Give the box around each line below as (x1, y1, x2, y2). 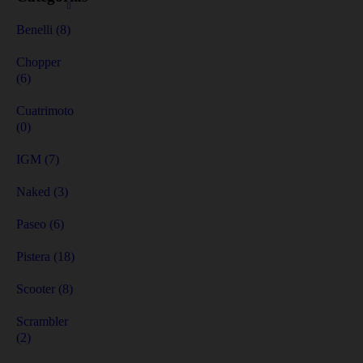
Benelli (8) (16, 23, 70, 36)
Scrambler (16, 314, 68, 328)
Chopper (16, 55, 61, 69)
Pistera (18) (16, 250, 75, 263)
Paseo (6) (16, 217, 64, 231)
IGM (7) (16, 152, 59, 166)
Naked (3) (16, 185, 68, 199)
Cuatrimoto (16, 104, 74, 117)
